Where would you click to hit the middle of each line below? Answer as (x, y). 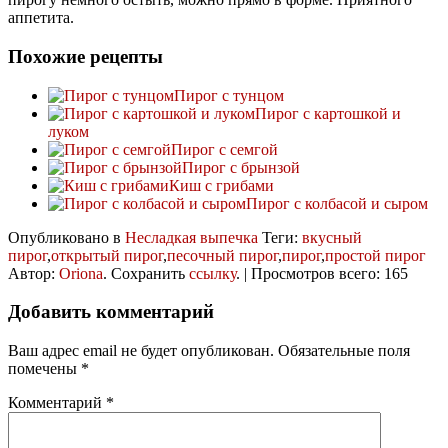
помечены (44, 369)
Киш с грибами (221, 185)
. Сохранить (146, 273)
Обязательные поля (344, 351)
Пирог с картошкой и (328, 113)
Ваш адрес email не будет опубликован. (141, 351)
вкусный (332, 237)
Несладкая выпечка (191, 237)
